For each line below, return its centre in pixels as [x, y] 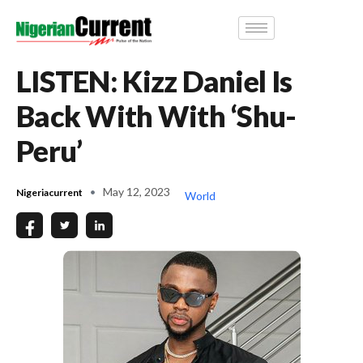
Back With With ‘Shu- [156, 115]
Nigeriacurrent [49, 192]
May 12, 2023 [137, 191]
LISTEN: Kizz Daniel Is [154, 81]
